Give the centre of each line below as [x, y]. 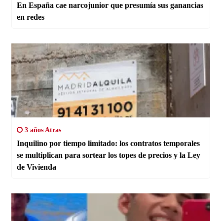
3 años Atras [42, 130]
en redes [30, 17]
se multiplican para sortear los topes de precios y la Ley [108, 155]
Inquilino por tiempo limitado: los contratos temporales [108, 143]
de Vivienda [36, 167]
